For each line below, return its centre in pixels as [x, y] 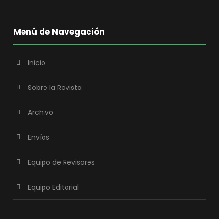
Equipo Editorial [53, 187]
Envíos [38, 137]
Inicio [36, 63]
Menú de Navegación [59, 32]
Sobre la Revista [55, 88]
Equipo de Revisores [61, 162]
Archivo [40, 112]
